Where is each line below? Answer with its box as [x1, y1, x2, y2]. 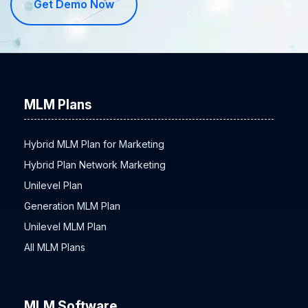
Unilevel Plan [24, 179, 82, 191]
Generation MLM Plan [24, 199, 120, 212]
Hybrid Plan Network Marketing [24, 158, 166, 170]
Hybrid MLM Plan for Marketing [24, 137, 164, 150]
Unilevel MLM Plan [24, 220, 107, 232]
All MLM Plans [24, 241, 85, 253]
